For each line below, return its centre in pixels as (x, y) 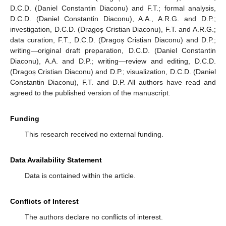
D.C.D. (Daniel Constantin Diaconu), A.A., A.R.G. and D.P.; (113, 18)
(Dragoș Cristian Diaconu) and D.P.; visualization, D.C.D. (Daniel (113, 71)
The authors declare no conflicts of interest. (94, 217)
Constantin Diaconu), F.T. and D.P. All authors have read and (113, 82)
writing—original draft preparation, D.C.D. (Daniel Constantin (113, 50)
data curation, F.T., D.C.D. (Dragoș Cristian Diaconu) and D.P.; (113, 40)
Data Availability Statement (56, 160)
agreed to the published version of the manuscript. (90, 93)
